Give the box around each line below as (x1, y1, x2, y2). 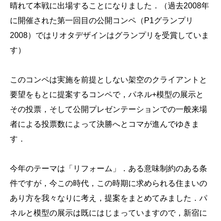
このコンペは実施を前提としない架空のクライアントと (10, 75, 207, 84)
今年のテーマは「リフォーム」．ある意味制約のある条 (10, 164, 207, 173)
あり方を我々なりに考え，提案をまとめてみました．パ (10, 193, 207, 202)
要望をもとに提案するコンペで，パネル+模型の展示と (10, 90, 204, 99)
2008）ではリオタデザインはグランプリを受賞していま (10, 31, 209, 39)
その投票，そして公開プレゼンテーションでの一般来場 (10, 105, 207, 113)
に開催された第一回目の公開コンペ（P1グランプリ (10, 16, 193, 25)
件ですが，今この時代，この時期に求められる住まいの (10, 179, 207, 187)
